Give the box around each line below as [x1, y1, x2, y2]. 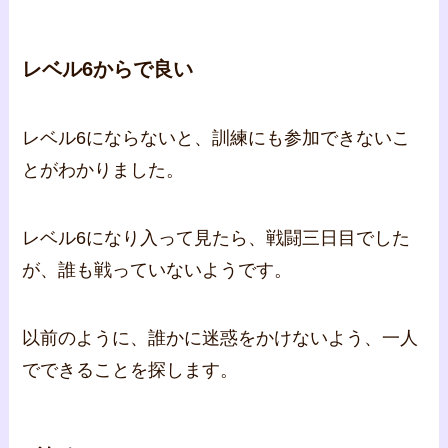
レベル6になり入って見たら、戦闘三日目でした [22, 227, 411, 248]
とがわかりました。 [22, 160, 185, 181]
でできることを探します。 [22, 359, 239, 380]
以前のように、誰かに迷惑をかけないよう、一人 [22, 327, 419, 348]
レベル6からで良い [22, 57, 194, 80]
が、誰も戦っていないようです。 [22, 259, 293, 280]
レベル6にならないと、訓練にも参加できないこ [22, 128, 411, 149]
